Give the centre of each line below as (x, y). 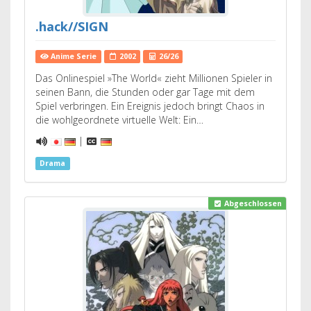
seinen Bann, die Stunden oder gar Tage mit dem (145, 92)
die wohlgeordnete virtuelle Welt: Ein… (119, 120)
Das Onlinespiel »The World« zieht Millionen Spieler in (154, 78)
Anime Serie (73, 56)
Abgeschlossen (252, 204)
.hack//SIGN (72, 26)
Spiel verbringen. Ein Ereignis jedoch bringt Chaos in (150, 106)
